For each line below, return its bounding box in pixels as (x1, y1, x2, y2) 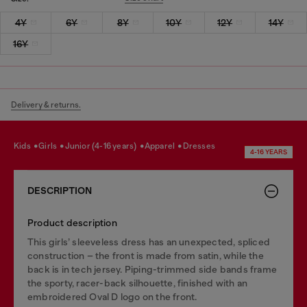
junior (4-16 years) (69, 141, 138, 151)
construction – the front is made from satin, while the (27, 249, 264, 261)
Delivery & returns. (11, 99, 81, 110)
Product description (27, 217, 117, 228)
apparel (150, 141, 177, 151)
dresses (188, 141, 216, 151)
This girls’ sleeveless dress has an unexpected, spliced (27, 236, 271, 247)
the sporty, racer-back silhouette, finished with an (27, 277, 248, 288)
